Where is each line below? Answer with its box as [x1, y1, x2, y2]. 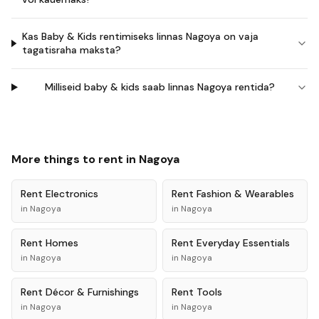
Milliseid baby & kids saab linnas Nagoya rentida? [44, 80, 275, 93]
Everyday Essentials [197, 236, 290, 249]
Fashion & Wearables [197, 187, 294, 200]
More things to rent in [11, 152, 139, 167]
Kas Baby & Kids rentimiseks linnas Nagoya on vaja [21, 30, 258, 43]
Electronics [46, 187, 98, 200]
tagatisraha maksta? [21, 43, 121, 56]
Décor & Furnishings [46, 286, 139, 298]
